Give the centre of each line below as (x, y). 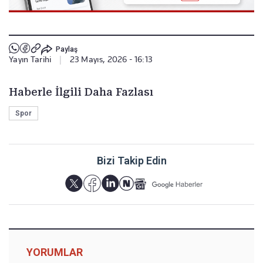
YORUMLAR (55, 252)
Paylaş (66, 49)
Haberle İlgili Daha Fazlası (81, 92)
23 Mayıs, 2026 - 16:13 (111, 60)
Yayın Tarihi (30, 60)
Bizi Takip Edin (131, 161)
